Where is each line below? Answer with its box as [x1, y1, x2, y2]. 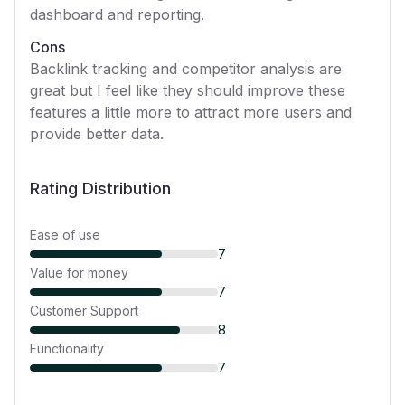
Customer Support [30, 303, 138, 318]
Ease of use [30, 227, 100, 242]
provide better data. [30, 125, 164, 143]
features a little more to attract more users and [30, 103, 352, 121]
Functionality [30, 341, 104, 356]
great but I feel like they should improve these [30, 81, 345, 99]
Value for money [30, 265, 128, 280]
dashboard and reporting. [30, 5, 204, 24]
